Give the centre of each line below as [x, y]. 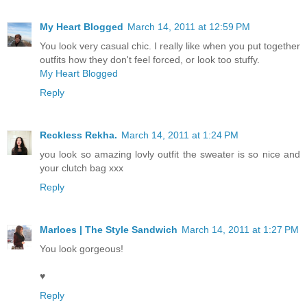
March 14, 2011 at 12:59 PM [189, 26]
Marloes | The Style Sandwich [109, 229]
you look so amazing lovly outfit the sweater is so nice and [170, 154]
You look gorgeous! [82, 248]
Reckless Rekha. [78, 135]
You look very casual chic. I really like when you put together [170, 46]
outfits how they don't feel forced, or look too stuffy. [150, 59]
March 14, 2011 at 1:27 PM [240, 229]
